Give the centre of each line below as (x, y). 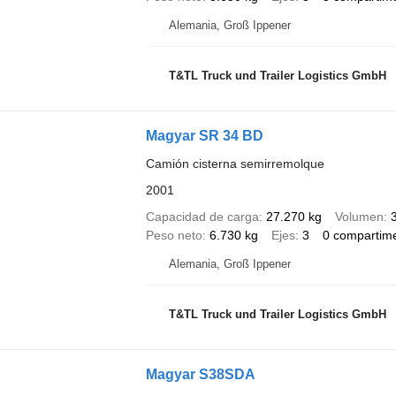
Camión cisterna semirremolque (235, 163)
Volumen (359, 216)
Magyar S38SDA (200, 374)
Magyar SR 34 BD (204, 135)
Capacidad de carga (202, 216)
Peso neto (174, 235)
